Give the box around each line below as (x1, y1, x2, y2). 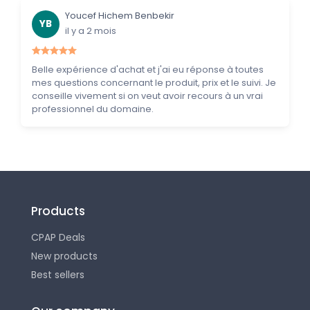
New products (31, 249, 98, 264)
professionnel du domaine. (32, 103, 154, 116)
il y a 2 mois (65, 25, 116, 37)
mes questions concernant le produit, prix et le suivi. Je (32, 77, 276, 89)
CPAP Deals (31, 230, 85, 245)
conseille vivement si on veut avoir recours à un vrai (32, 90, 263, 102)
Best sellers (31, 268, 84, 282)
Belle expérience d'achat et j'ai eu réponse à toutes (32, 64, 264, 76)
